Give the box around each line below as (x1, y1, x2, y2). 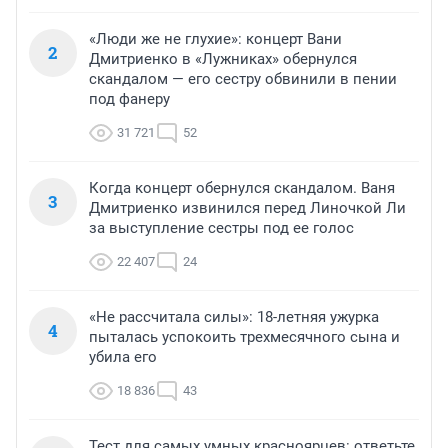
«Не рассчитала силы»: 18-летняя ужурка (89, 308, 379, 327)
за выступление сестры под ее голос (89, 219, 354, 238)
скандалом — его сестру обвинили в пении (89, 70, 397, 89)
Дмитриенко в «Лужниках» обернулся (89, 50, 357, 69)
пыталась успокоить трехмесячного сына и (89, 328, 400, 347)
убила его (89, 348, 157, 367)
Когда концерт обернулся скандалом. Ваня (89, 179, 395, 198)
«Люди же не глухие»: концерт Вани (89, 30, 342, 49)
